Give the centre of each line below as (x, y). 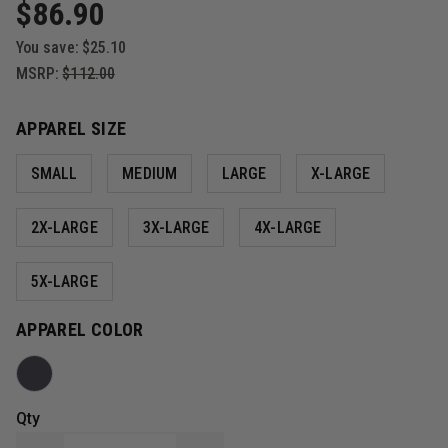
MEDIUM (149, 173)
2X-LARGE (64, 227)
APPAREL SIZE (71, 128)
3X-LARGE (176, 227)
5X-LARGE (64, 281)
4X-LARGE (287, 227)
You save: (47, 47)
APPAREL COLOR (80, 329)
